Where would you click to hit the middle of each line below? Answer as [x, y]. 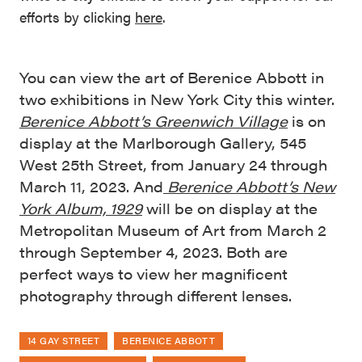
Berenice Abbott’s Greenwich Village [154, 121]
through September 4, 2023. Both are [154, 252]
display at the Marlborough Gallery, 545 [163, 143]
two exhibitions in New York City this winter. [177, 99]
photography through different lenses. [156, 296]
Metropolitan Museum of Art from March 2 [173, 230]
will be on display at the [230, 208]
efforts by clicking [77, 17]
